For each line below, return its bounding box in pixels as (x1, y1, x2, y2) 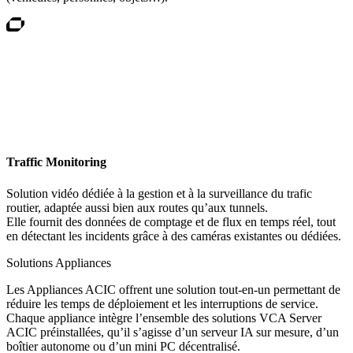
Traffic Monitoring (6, 155, 106, 169)
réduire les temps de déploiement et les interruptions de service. (6, 296, 318, 310)
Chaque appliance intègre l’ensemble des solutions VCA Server (6, 310, 321, 325)
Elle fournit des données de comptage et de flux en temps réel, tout (6, 214, 336, 229)
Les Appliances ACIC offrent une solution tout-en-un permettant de (6, 282, 340, 296)
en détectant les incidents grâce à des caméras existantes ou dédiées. (6, 229, 341, 243)
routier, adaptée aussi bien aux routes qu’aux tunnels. (6, 200, 268, 214)
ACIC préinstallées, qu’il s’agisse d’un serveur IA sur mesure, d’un (6, 325, 339, 339)
